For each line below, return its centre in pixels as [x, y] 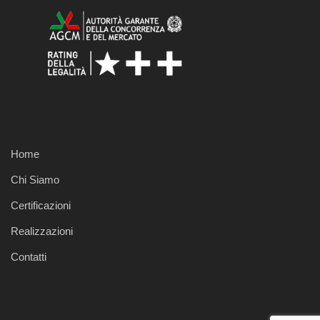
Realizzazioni [42, 231]
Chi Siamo [35, 180]
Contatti [29, 257]
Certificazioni [41, 205]
